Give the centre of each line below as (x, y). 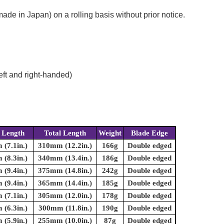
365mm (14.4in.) (65, 183)
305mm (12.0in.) (65, 196)
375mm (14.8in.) (65, 171)
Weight (110, 133)
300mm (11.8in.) (65, 208)
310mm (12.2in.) (65, 146)
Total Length (65, 133)
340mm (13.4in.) (65, 158)
